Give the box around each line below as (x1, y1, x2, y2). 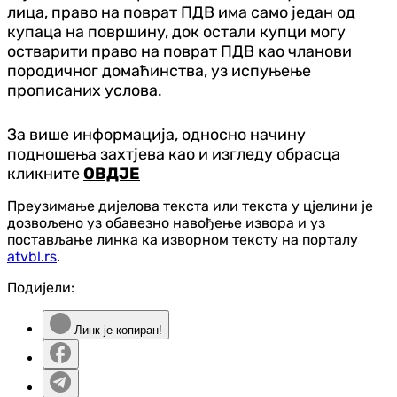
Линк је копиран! (71, 323, 162, 337)
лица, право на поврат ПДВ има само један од (7, 2, 355, 22)
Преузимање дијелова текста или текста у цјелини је (7, 197, 373, 214)
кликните (7, 163, 83, 183)
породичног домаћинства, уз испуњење (7, 60, 311, 81)
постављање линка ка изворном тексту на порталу (7, 230, 358, 248)
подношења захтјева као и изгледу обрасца (7, 144, 340, 164)
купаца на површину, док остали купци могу (7, 21, 346, 42)
